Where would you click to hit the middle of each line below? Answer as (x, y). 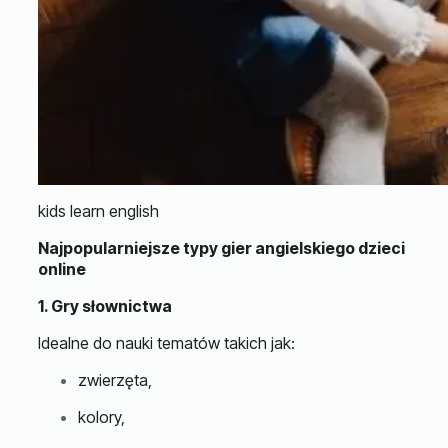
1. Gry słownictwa (105, 305)
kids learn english (98, 210)
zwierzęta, (115, 379)
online (62, 268)
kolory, (101, 416)
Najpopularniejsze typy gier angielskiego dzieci (221, 247)
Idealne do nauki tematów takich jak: (166, 342)
